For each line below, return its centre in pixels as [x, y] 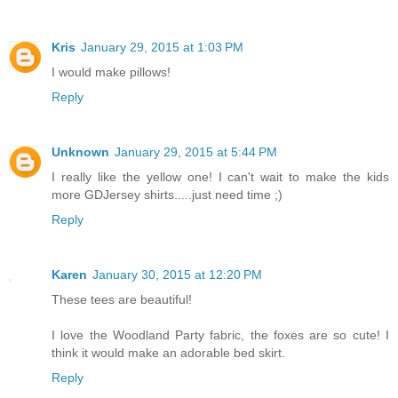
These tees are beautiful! [122, 299]
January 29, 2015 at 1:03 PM [162, 47]
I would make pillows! [111, 72]
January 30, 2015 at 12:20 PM [177, 274]
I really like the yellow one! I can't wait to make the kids [220, 176]
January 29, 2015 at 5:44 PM [196, 151]
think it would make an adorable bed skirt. [168, 352]
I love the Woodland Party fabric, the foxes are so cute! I [220, 334]
